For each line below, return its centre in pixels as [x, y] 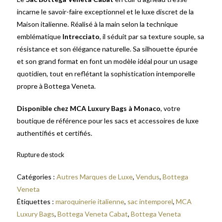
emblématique [40, 36]
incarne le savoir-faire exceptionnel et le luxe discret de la [105, 12]
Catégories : [37, 177]
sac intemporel [150, 201]
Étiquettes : [36, 201]
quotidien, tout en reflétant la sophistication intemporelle [106, 74]
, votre [170, 108]
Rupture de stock [41, 155]
